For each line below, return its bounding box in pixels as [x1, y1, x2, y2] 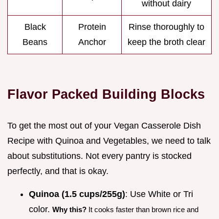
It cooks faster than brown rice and [87, 205, 198, 214]
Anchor [78, 37, 106, 47]
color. [29, 204, 52, 215]
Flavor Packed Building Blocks [7, 87, 205, 102]
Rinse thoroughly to [129, 22, 204, 32]
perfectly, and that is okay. [7, 166, 109, 176]
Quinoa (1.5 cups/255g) [29, 189, 125, 199]
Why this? [52, 205, 87, 214]
